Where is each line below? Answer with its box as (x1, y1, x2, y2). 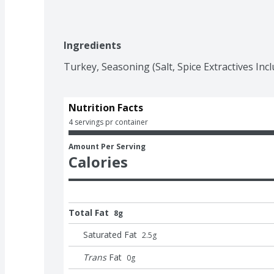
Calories (68, 151, 128, 172)
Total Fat (68, 206, 109, 218)
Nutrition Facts (68, 100, 143, 114)
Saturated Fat (83, 228, 137, 240)
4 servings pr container (68, 116, 148, 127)
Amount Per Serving (68, 141, 146, 152)
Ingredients (64, 38, 121, 52)
